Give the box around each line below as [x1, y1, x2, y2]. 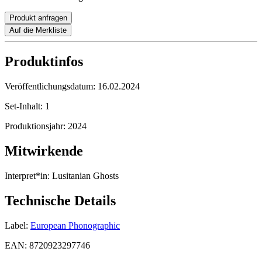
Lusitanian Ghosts [50, 171, 119, 181]
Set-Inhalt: [5, 101, 45, 112]
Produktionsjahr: [5, 121, 68, 132]
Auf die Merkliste [9, 26, 67, 35]
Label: [5, 220, 28, 230]
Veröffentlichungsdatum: [5, 81, 98, 92]
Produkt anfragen [9, 13, 67, 23]
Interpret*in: [5, 171, 50, 181]
